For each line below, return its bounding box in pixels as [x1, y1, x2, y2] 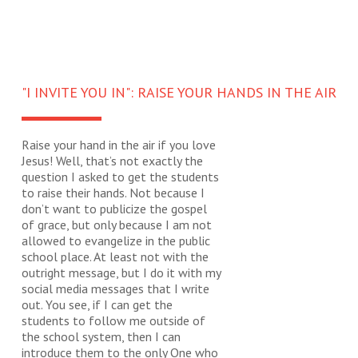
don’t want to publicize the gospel [22, 201, 207, 217]
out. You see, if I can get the [22, 296, 173, 312]
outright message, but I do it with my [22, 265, 221, 280]
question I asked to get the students [22, 169, 219, 185]
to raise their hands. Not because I [22, 185, 205, 201]
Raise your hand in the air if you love [22, 137, 216, 153]
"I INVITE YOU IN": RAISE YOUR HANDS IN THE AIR [22, 83, 336, 101]
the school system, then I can [22, 328, 181, 344]
